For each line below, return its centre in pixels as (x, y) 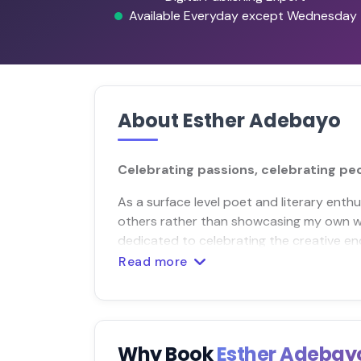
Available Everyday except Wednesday (243, 16)
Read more (155, 261)
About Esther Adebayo (229, 120)
